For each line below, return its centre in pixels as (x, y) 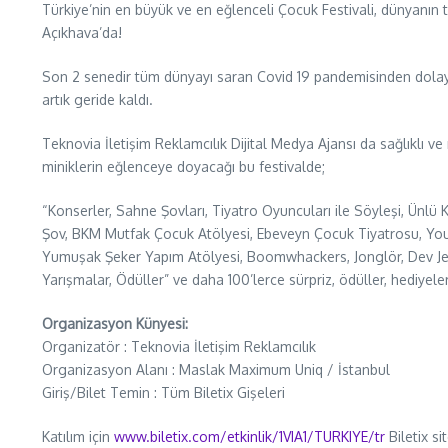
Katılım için (78, 436)
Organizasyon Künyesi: (115, 323)
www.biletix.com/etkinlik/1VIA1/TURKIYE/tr (251, 436)
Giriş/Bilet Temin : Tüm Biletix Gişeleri (163, 392)
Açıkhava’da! (82, 32)
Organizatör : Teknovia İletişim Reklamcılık (179, 346)
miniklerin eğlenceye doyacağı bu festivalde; (183, 166)
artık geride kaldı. (97, 99)
